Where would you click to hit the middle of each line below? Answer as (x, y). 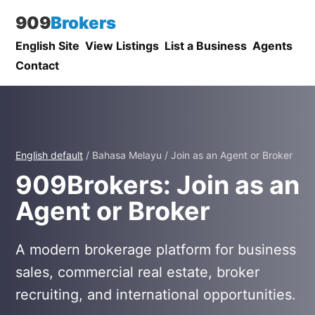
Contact (37, 65)
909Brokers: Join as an (157, 185)
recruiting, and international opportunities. (156, 295)
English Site (47, 46)
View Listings (122, 46)
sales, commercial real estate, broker (137, 272)
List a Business (206, 46)
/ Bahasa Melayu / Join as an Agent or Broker (188, 155)
